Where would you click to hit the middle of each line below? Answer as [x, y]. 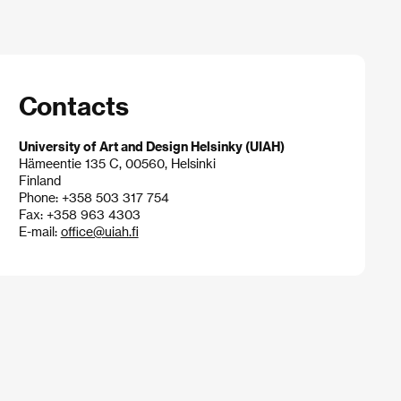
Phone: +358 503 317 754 [94, 197]
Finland [39, 180]
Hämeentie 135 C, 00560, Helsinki [117, 163]
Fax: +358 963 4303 [79, 214]
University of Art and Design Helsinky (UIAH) [151, 146]
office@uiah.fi [99, 231]
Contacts [73, 105]
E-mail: [39, 231]
